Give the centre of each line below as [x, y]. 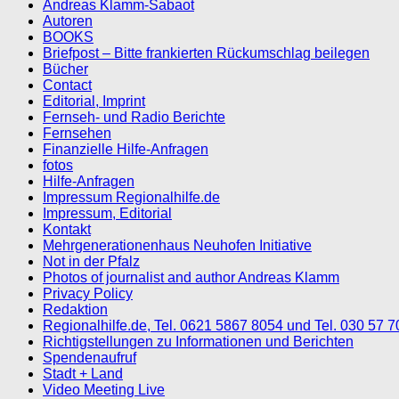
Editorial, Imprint [94, 101]
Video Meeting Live [104, 389]
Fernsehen [77, 133]
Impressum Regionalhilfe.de [131, 197]
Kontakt [67, 229]
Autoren [68, 20]
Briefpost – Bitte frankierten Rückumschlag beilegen [206, 53]
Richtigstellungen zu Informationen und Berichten [198, 341]
